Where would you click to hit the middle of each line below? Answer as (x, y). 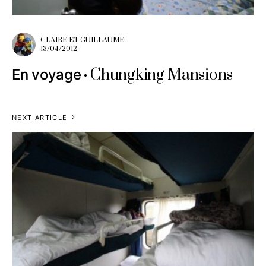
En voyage (47, 74)
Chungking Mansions (161, 75)
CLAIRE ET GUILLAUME (82, 40)
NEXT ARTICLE (40, 117)
